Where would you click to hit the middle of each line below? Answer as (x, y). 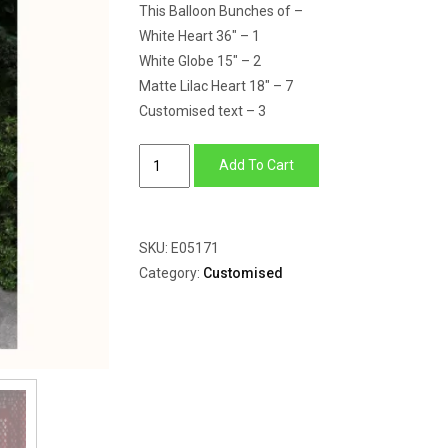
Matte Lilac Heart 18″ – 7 (216, 86)
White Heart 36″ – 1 (199, 36)
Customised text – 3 (202, 111)
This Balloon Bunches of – (221, 11)
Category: (171, 273)
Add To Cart (256, 165)
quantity (164, 230)
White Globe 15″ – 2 (200, 61)
